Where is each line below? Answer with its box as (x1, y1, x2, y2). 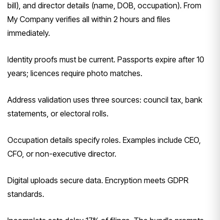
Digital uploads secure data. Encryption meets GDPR (7, 175, 189, 185)
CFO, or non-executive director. (7, 148, 116, 159)
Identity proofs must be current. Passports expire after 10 (7, 54, 204, 64)
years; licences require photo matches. (7, 68, 142, 78)
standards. (7, 189, 44, 199)
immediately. (7, 27, 50, 38)
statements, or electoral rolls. (7, 108, 109, 118)
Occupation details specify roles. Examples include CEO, (7, 135, 201, 145)
